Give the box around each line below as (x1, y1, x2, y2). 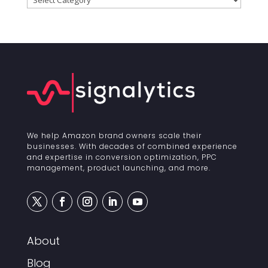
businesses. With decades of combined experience (26, 141, 237, 151)
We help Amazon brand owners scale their (26, 130, 202, 141)
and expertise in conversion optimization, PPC (26, 151, 217, 162)
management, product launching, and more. (26, 162, 211, 173)
